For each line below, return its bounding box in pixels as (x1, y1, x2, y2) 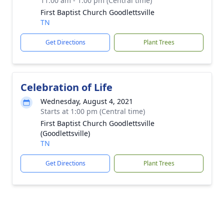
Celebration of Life (20, 80, 112, 94)
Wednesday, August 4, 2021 (40, 96, 133, 106)
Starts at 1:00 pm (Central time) (40, 106, 145, 116)
